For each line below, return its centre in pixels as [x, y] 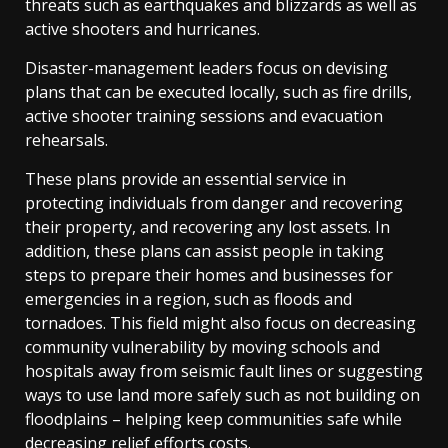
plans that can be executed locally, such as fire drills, [218, 91]
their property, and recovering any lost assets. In [207, 226]
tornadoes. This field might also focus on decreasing [220, 322]
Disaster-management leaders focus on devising [206, 67]
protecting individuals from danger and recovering [214, 202]
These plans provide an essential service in [185, 178]
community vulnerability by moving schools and [202, 346]
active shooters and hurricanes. [142, 28]
